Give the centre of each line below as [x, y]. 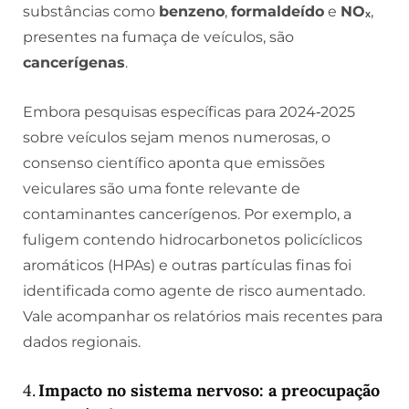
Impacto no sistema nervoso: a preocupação [209, 391]
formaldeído [278, 12]
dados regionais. [82, 341]
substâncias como [91, 12]
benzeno [192, 12]
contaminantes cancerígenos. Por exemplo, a [187, 214]
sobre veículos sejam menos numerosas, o [177, 137]
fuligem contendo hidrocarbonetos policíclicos [193, 239]
